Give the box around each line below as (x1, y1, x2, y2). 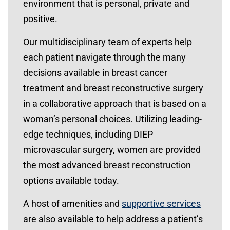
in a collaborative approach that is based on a (23, 98, 206, 109)
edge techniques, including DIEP (23, 129, 153, 140)
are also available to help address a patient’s (23, 214, 203, 224)
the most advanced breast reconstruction (23, 160, 191, 170)
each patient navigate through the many (23, 52, 186, 63)
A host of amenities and (23, 198, 122, 209)
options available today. (23, 175, 119, 186)
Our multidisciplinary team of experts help (23, 36, 192, 47)
